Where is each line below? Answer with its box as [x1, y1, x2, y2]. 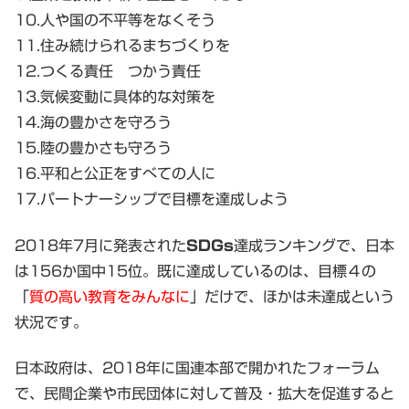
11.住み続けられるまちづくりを [15, 38, 230, 54]
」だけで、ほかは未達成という [190, 288, 394, 304]
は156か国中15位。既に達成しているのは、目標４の [15, 263, 376, 278]
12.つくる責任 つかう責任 [15, 64, 201, 79]
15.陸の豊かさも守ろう [15, 141, 172, 156]
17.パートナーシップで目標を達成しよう [15, 192, 288, 207]
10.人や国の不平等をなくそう [15, 13, 215, 28]
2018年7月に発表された [15, 237, 186, 253]
